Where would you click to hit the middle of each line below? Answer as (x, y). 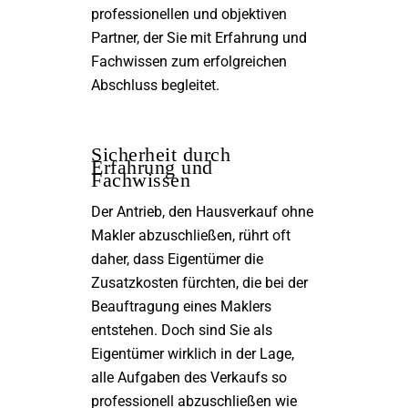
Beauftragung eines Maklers (181, 306)
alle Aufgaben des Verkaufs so (189, 377)
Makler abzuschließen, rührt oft (191, 235)
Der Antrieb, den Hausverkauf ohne (202, 212)
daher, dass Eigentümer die (177, 259)
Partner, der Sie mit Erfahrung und (199, 38)
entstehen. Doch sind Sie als (182, 330)
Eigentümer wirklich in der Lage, (193, 354)
